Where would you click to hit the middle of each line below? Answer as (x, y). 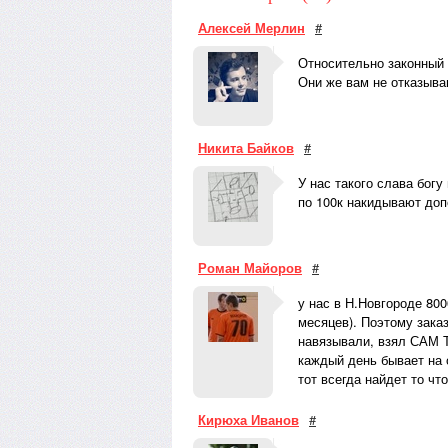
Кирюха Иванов (248, 419)
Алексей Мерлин (251, 27)
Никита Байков (246, 147)
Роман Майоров (250, 267)
